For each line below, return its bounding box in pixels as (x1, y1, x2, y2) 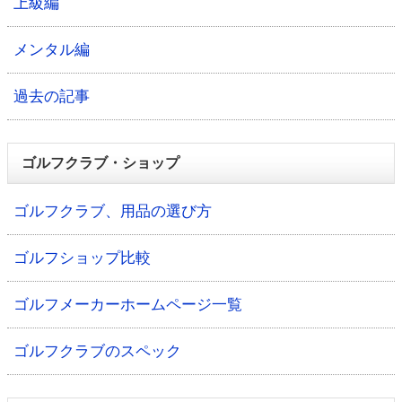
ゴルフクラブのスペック (13, 342, 181, 360)
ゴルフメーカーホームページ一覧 (13, 295, 242, 313)
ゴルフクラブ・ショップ (22, 154, 179, 170)
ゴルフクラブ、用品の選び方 (13, 202, 212, 220)
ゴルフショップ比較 (13, 249, 151, 267)
